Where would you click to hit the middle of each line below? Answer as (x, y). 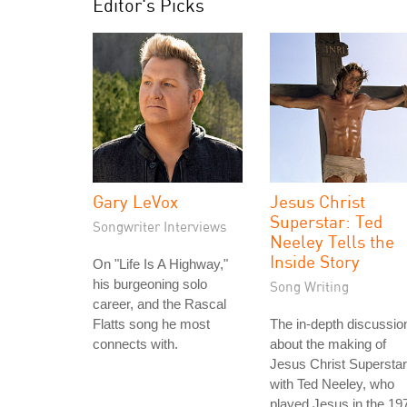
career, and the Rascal (159, 304)
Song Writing (309, 286)
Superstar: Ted (326, 221)
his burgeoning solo (150, 284)
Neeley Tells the (332, 241)
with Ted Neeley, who (332, 384)
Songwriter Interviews (160, 226)
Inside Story (315, 261)
